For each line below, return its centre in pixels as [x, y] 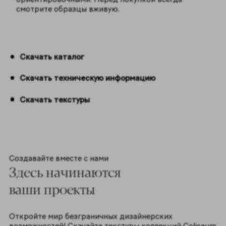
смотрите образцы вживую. [68, 9]
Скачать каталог [52, 56]
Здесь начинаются [65, 171]
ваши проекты [52, 188]
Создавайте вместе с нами [59, 158]
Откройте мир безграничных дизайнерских [91, 216]
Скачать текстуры [55, 99]
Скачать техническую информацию [88, 78]
